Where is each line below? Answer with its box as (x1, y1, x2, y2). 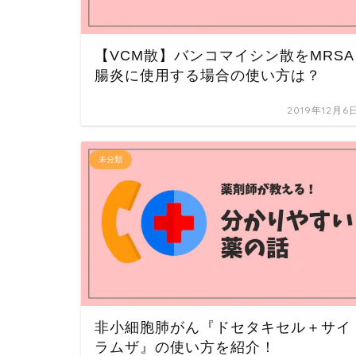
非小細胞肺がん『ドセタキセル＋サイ (95, 319, 351, 335)
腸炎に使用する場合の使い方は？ (95, 67, 321, 83)
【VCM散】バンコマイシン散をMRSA (95, 47, 354, 64)
